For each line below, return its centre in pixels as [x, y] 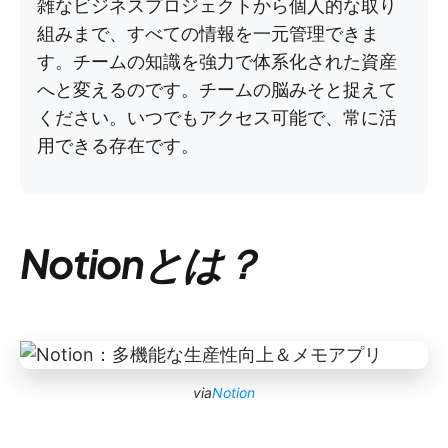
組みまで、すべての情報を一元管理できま [208, 33]
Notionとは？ [140, 262]
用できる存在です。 [118, 145]
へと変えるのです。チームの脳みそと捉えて [217, 89]
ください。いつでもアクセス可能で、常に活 [217, 117]
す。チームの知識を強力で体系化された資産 [217, 61]
